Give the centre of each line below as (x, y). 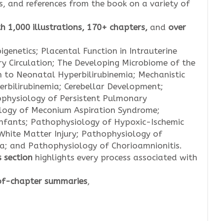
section (18, 157)
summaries (66, 181)
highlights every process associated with (115, 157)
